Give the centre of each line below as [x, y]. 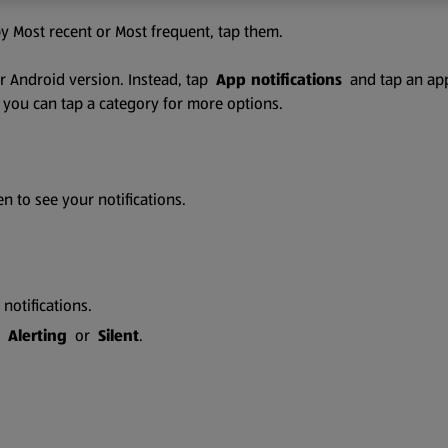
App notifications [279, 79]
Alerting [37, 335]
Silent [118, 335]
